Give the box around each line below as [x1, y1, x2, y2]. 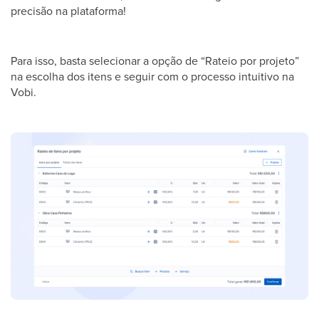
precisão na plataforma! [11, 3, 126, 19]
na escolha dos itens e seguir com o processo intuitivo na [11, 68, 294, 85]
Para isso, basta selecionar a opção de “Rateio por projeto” [11, 53, 299, 69]
